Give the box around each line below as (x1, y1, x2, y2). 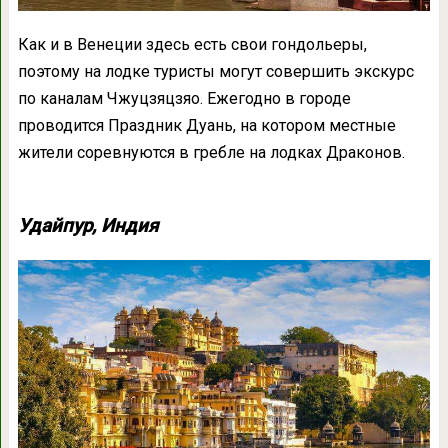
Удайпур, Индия (17, 214, 158, 237)
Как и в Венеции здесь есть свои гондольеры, (17, 34, 367, 54)
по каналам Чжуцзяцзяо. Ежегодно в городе (17, 88, 351, 108)
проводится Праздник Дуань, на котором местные (17, 115, 396, 135)
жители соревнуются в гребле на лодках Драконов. (17, 142, 405, 162)
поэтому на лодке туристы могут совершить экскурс (17, 61, 414, 81)
